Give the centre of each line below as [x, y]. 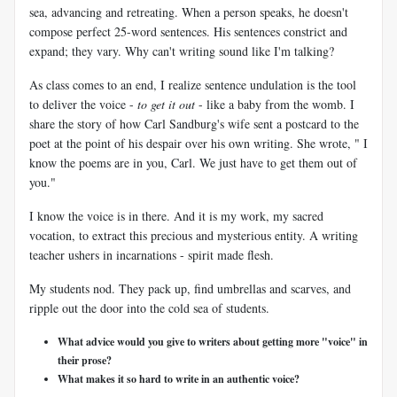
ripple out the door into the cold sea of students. [149, 307]
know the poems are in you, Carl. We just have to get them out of [193, 162]
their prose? [85, 360]
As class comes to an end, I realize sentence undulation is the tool [193, 84]
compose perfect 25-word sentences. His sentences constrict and [188, 31]
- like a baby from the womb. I [275, 104]
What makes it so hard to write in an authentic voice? [179, 378]
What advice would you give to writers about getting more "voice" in [213, 341]
